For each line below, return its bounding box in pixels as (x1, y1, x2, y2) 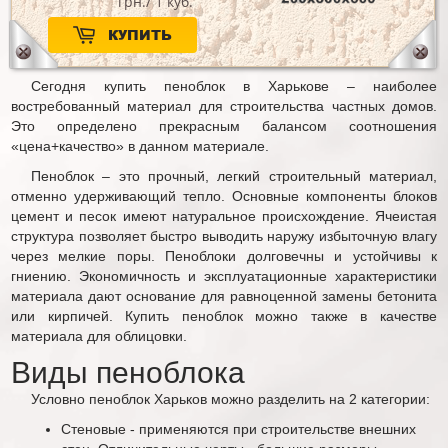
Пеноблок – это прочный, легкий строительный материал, (31, 167, 437, 184)
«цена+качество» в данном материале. (11, 137, 269, 154)
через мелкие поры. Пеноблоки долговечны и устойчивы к (11, 247, 437, 264)
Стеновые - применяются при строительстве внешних (61, 420, 416, 437)
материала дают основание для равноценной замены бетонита (11, 287, 437, 304)
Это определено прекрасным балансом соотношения (11, 117, 437, 134)
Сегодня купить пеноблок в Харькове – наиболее (31, 77, 437, 94)
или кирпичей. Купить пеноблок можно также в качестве (11, 307, 437, 324)
